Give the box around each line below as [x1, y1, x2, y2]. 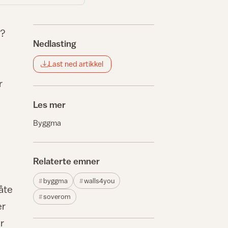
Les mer [33, 99, 66, 110]
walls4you [83, 177, 115, 185]
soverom [43, 192, 71, 201]
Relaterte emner [33, 155, 100, 166]
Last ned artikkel [48, 60, 104, 69]
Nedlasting [33, 38, 76, 49]
